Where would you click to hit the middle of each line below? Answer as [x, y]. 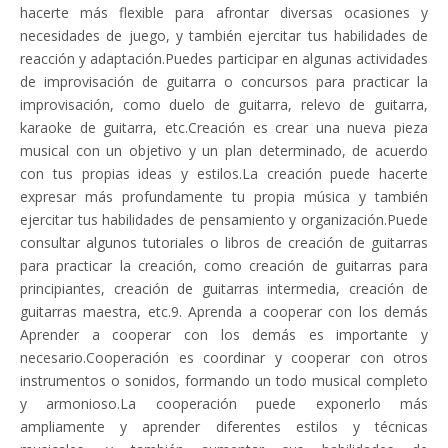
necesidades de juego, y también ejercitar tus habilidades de [224, 35]
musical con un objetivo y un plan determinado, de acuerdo [224, 150]
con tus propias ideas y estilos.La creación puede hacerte [224, 173]
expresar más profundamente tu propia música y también [224, 196]
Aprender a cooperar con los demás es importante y [224, 334]
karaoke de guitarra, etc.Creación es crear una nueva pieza [224, 127]
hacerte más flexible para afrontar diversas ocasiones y [224, 12]
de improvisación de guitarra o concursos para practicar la [224, 81]
